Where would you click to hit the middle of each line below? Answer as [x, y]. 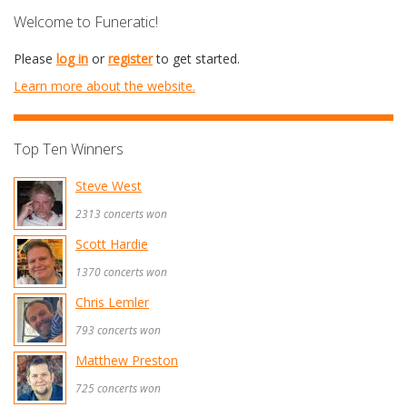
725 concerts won [118, 388]
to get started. [196, 59]
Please [35, 59]
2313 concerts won [121, 213]
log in [72, 59]
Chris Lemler [112, 302]
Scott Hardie [112, 244]
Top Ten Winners [69, 149]
